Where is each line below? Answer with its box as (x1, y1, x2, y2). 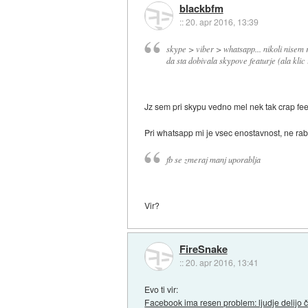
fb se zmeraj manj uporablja (166, 153, 261, 165)
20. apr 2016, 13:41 (185, 256, 258, 269)
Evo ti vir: (144, 283, 179, 296)
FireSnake (179, 241, 228, 257)
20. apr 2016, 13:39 (185, 16, 258, 28)
